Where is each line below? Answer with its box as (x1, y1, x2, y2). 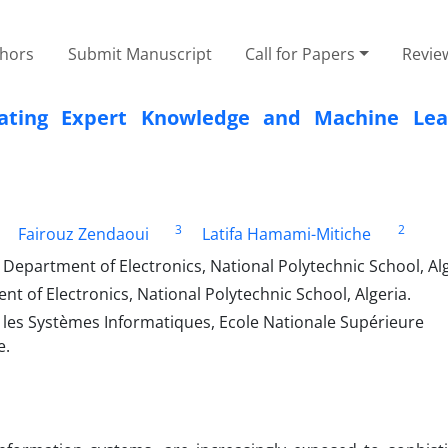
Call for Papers (245, 42, 356, 65)
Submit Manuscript (67, 42, 212, 65)
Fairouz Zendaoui (17, 222, 149, 245)
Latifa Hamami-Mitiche (202, 222, 372, 245)
